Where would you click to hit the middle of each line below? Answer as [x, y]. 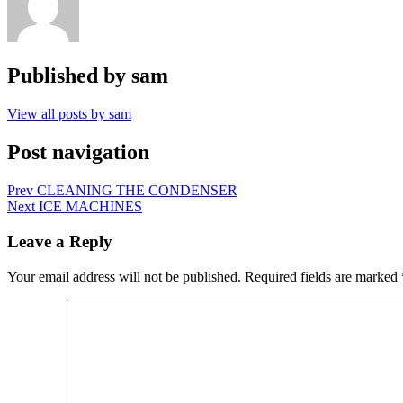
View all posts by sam [69, 114]
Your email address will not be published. [124, 276]
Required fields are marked [321, 276]
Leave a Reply [60, 241]
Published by [69, 76]
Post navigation [78, 152]
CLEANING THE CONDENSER [137, 191]
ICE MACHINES [90, 207]
